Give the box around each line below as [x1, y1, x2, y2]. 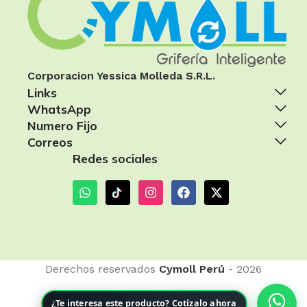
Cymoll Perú [156, 262, 225, 275]
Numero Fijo [27, 117, 97, 133]
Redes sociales [73, 150, 158, 166]
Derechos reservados [45, 262, 156, 275]
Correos [27, 134, 73, 149]
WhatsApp [27, 101, 91, 116]
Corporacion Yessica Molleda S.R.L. [27, 69, 215, 82]
